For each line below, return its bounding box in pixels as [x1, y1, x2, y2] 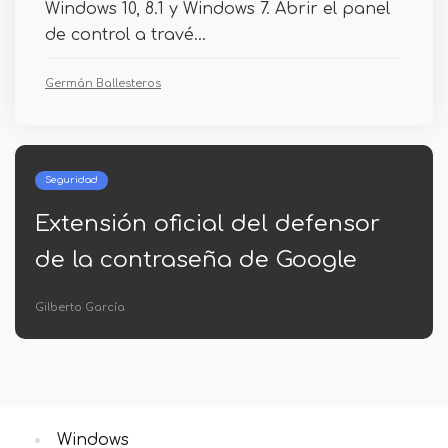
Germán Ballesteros [45, 77, 161, 90]
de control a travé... [45, 26, 206, 44]
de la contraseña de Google [35, 247, 357, 272]
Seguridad [45, 175, 98, 185]
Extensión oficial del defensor [35, 211, 380, 236]
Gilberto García [35, 301, 125, 314]
